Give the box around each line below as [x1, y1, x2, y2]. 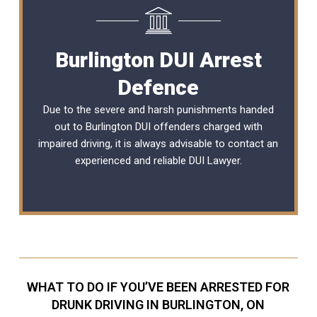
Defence [117, 74, 200, 100]
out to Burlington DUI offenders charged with [54, 120, 263, 133]
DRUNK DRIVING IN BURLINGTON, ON [52, 296, 265, 312]
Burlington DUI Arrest [54, 47, 262, 72]
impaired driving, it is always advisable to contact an [38, 137, 279, 150]
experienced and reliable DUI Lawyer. [74, 154, 242, 167]
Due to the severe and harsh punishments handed [42, 103, 274, 116]
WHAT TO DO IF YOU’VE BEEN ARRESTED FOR [27, 279, 290, 294]
